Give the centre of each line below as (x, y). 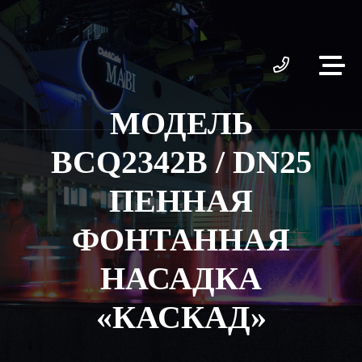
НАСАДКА (181, 278)
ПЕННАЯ (181, 201)
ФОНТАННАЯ (181, 240)
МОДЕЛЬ (181, 123)
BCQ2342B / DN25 (181, 162)
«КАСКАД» (181, 317)
